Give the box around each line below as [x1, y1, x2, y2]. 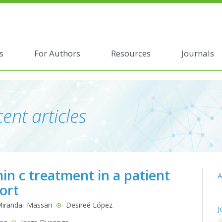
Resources [111, 47, 151, 59]
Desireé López [64, 200, 112, 210]
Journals [181, 47, 214, 59]
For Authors [34, 47, 80, 59]
